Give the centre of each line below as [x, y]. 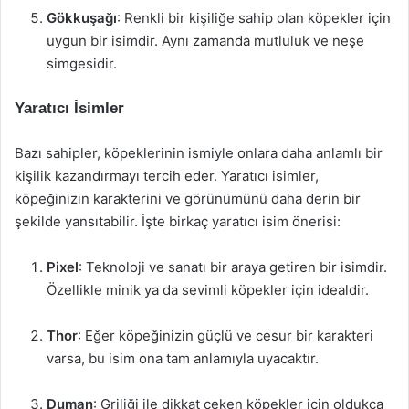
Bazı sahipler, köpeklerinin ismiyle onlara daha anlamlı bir [199, 153]
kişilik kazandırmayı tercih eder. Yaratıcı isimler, [167, 176]
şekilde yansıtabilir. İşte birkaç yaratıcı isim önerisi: [178, 221]
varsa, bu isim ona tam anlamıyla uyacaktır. [183, 358]
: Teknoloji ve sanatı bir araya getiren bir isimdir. [233, 267]
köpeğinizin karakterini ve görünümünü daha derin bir [188, 199]
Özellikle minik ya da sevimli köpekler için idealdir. [208, 290]
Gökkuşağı [82, 18]
